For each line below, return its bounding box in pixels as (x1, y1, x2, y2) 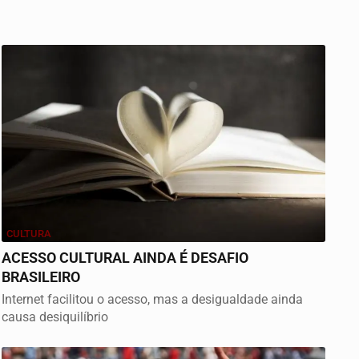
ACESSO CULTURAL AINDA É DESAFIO (2, 250, 248, 267)
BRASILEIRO (2, 269, 80, 286)
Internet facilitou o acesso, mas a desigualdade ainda (2, 292, 303, 308)
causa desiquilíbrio (2, 309, 108, 325)
